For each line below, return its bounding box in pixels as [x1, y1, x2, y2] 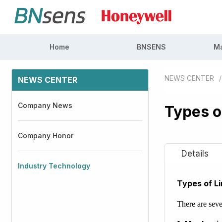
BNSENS [137, 43, 166, 51]
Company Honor [18, 131, 73, 140]
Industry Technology [18, 162, 90, 170]
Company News [18, 101, 72, 110]
